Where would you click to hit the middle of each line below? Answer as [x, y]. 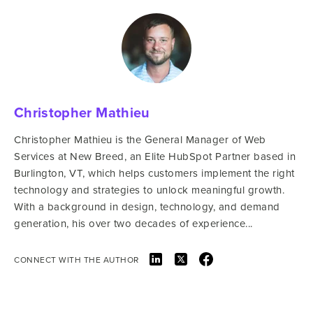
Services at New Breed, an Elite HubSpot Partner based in [155, 156]
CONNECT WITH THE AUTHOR [77, 259]
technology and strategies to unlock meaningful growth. [149, 189]
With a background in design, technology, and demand [147, 206]
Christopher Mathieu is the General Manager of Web [140, 139]
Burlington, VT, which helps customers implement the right [154, 173]
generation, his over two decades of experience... [133, 223]
